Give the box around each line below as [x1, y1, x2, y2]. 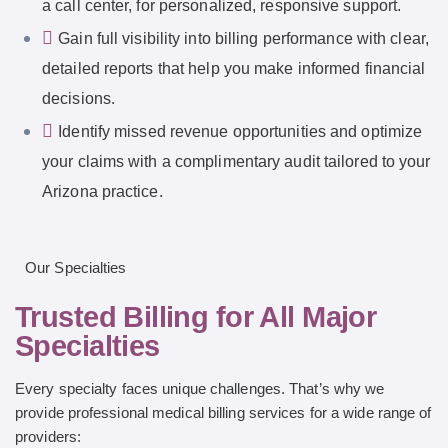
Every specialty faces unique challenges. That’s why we [15, 380, 385, 398]
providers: [15, 428, 81, 446]
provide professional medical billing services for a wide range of [15, 404, 432, 422]
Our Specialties [25, 258, 127, 276]
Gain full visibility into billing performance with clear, [58, 29, 429, 47]
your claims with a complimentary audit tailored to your [42, 152, 431, 170]
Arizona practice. [42, 182, 163, 200]
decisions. [42, 89, 115, 107]
